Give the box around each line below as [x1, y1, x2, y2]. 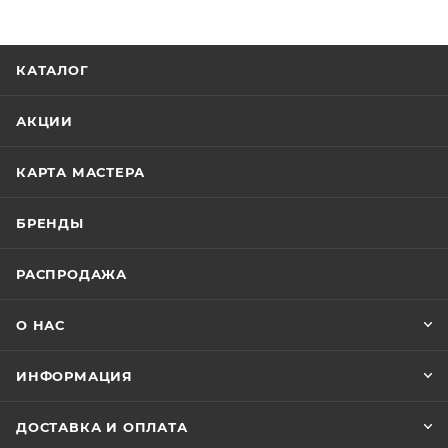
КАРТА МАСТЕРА [16, 164, 145, 180]
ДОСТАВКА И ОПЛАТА [16, 419, 188, 435]
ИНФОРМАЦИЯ [16, 368, 133, 384]
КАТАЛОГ [16, 62, 89, 78]
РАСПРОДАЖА [16, 266, 127, 282]
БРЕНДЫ [16, 215, 84, 231]
